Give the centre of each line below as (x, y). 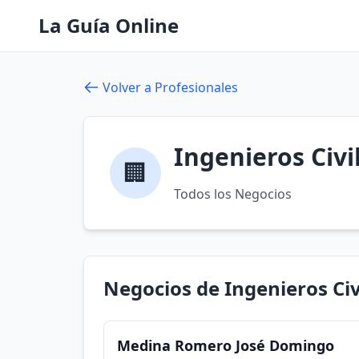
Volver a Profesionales (170, 87)
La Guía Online (109, 25)
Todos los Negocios (233, 194)
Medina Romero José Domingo (226, 345)
